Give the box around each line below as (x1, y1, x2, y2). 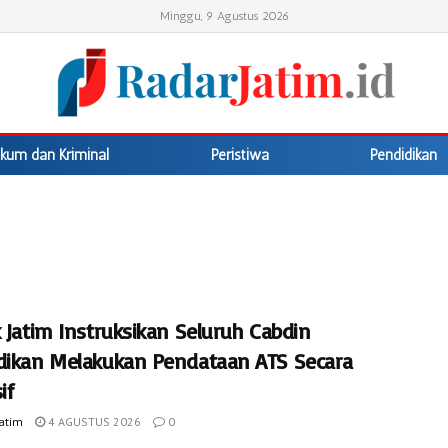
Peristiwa (210, 146, 269, 164)
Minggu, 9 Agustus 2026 (159, 9, 289, 23)
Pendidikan (370, 146, 438, 164)
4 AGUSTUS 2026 (45, 414, 141, 429)
